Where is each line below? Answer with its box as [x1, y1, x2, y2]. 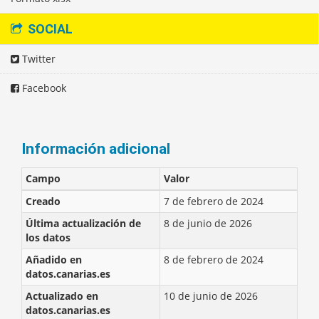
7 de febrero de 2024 [164, 194, 263, 208]
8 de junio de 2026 [164, 216, 252, 230]
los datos [26, 231, 70, 244]
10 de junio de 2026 [164, 289, 258, 303]
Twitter [19, 52, 56, 66]
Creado [26, 194, 61, 208]
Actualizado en [26, 289, 98, 303]
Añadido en [26, 253, 82, 266]
